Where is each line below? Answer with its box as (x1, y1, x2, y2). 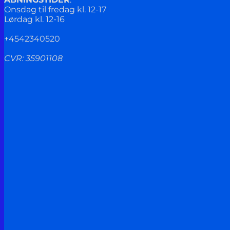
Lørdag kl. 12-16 (4, 14, 65, 25)
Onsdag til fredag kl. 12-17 (4, 5, 106, 15)
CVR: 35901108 (4, 53, 63, 64)
